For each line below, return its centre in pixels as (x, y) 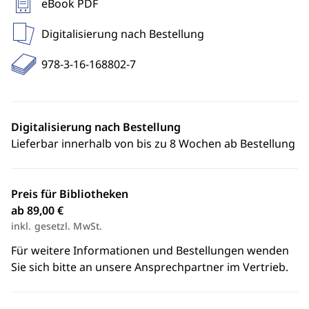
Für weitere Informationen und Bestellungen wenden (150, 250)
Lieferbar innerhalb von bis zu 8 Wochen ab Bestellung (153, 143)
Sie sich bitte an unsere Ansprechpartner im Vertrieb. (150, 267)
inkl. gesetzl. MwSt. (57, 226)
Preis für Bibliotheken (70, 194)
